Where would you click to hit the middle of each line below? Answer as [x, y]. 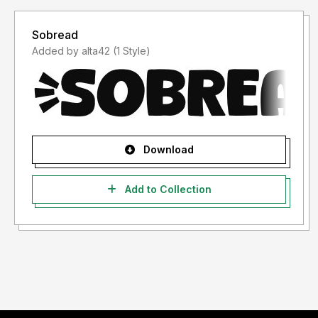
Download [167, 150]
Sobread [55, 35]
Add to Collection [166, 190]
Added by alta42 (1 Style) [132, 51]
